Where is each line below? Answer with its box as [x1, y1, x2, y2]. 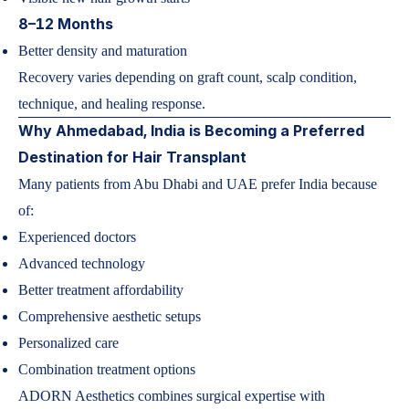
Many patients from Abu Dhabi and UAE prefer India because [18, 176, 377, 192]
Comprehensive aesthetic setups [18, 309, 201, 324]
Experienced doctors [18, 229, 136, 245]
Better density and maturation [18, 43, 187, 58]
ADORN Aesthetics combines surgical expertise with [18, 388, 325, 404]
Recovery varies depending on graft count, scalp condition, [18, 69, 357, 85]
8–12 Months [18, 15, 113, 33]
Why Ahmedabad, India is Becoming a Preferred [18, 121, 364, 140]
